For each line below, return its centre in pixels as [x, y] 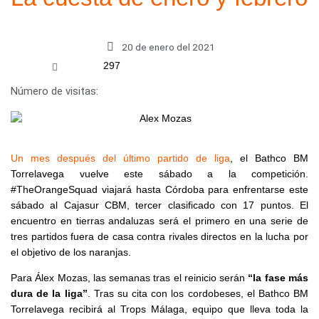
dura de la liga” [49, 293]
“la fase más [278, 278]
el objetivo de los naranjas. [71, 252]
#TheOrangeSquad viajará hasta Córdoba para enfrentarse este [159, 189]
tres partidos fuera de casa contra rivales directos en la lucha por [159, 236]
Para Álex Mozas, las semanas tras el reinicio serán [130, 278]
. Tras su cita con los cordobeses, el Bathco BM [198, 293]
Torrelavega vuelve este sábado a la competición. [159, 174]
